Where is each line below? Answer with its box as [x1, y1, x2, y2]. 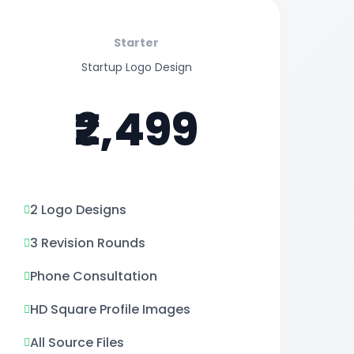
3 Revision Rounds [30, 234, 146, 252]
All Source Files [30, 333, 125, 352]
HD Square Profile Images [30, 300, 191, 318]
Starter [114, 35, 160, 51]
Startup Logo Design [81, 59, 192, 75]
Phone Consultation [30, 267, 158, 285]
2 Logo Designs [30, 201, 127, 219]
